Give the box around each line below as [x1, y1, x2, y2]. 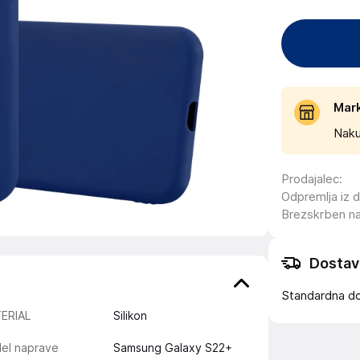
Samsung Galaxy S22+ [112, 342, 232, 354]
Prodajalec [281, 172, 339, 186]
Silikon [112, 309, 147, 322]
